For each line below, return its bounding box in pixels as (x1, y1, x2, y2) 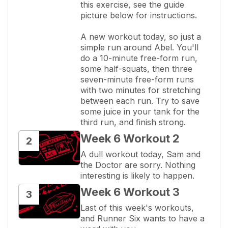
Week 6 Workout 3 (80, 185, 180, 198)
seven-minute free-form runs (80, 74, 194, 84)
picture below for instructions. (80, 10, 197, 20)
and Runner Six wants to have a (80, 213, 205, 223)
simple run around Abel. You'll (80, 42, 198, 52)
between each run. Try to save (80, 95, 199, 106)
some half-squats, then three (80, 63, 192, 74)
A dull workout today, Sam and (80, 149, 201, 159)
